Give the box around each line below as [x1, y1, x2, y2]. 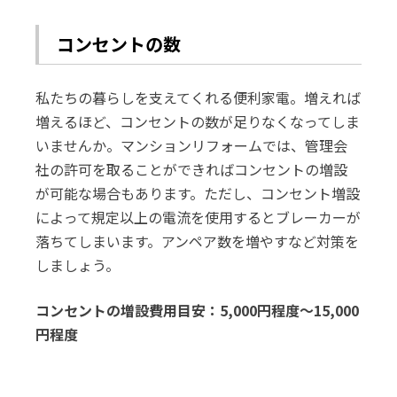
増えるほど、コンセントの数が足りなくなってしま [35, 111, 361, 132]
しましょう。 [35, 254, 121, 276]
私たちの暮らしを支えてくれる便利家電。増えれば [35, 87, 362, 108]
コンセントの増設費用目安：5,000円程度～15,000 [35, 300, 360, 321]
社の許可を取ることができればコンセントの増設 [35, 159, 348, 180]
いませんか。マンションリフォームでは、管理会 [35, 135, 348, 156]
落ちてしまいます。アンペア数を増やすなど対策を [35, 230, 360, 252]
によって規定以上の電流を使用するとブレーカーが [35, 206, 362, 228]
